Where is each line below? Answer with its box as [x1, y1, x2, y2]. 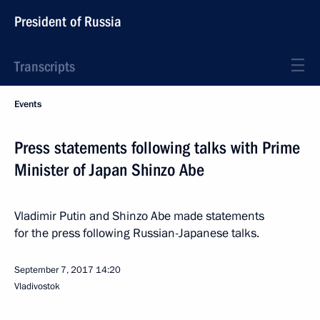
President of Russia [14, 13, 121, 30]
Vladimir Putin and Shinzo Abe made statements [14, 208, 264, 224]
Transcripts [14, 58, 75, 75]
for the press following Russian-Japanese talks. [14, 225, 259, 241]
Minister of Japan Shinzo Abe [14, 160, 204, 180]
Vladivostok [14, 280, 60, 293]
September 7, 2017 [14, 264, 94, 276]
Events [14, 98, 41, 111]
